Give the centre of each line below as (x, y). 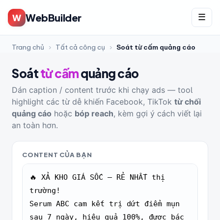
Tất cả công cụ (80, 47)
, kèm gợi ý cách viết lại (158, 113)
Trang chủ (28, 47)
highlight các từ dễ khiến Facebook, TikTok (93, 102)
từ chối (188, 102)
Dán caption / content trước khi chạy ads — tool (102, 90)
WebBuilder (54, 17)
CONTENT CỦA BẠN (57, 155)
